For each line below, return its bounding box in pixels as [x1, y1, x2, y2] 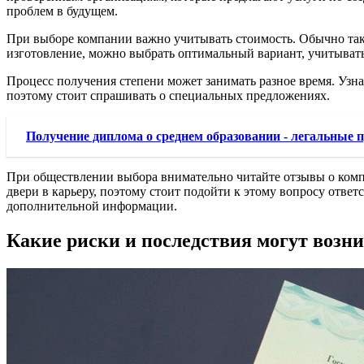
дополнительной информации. [6, 198, 177, 213]
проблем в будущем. [6, 3, 118, 18]
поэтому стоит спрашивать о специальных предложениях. [6, 88, 330, 102]
